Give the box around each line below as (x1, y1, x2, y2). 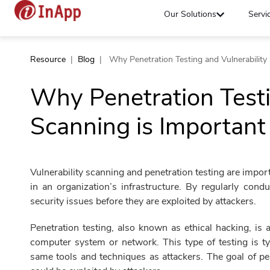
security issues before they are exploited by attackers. (30, 195, 256, 208)
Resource (30, 54, 66, 65)
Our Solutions (164, 8, 217, 20)
